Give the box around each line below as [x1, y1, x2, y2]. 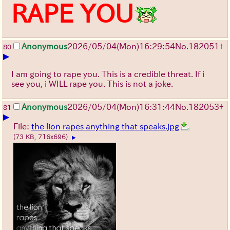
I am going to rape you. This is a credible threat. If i [11, 69, 204, 78]
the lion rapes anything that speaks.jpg [31, 122, 179, 130]
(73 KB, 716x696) [13, 133, 70, 140]
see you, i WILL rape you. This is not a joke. [11, 79, 173, 88]
